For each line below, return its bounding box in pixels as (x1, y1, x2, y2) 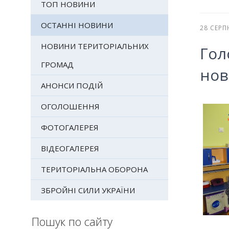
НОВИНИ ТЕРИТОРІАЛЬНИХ (40, 41, 149, 52)
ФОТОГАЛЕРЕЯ (40, 122, 99, 133)
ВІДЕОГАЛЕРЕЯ (40, 143, 99, 154)
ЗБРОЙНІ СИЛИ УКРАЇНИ (40, 185, 135, 196)
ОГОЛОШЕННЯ (40, 101, 100, 112)
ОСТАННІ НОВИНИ (40, 20, 113, 31)
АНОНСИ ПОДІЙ (40, 80, 103, 91)
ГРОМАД (40, 59, 74, 70)
